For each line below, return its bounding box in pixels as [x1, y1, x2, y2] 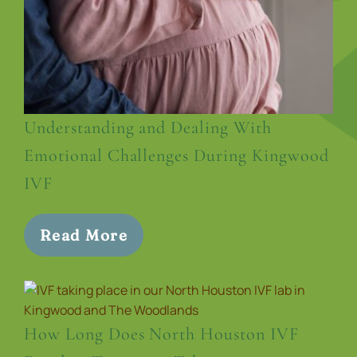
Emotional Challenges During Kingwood [24, 145, 329, 167]
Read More [40, 226, 127, 245]
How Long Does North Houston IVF [24, 324, 299, 345]
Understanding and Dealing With [24, 117, 272, 139]
